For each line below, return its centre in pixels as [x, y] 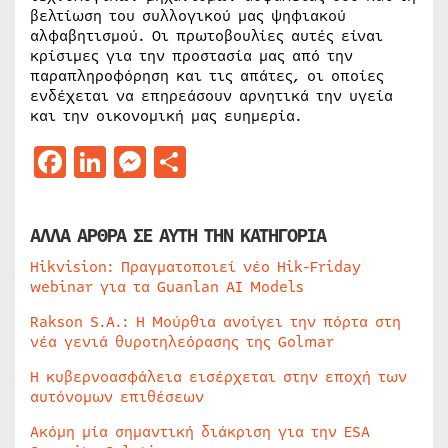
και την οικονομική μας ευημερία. [166, 116]
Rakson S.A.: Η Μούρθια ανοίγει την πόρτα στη [215, 322]
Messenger [226, 162]
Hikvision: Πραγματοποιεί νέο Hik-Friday [195, 267]
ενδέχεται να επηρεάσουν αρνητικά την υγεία [211, 96]
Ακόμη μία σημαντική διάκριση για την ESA [200, 432]
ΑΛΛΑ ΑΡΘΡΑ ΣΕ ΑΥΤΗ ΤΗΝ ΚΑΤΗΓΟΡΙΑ [178, 236]
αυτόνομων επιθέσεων [117, 397]
